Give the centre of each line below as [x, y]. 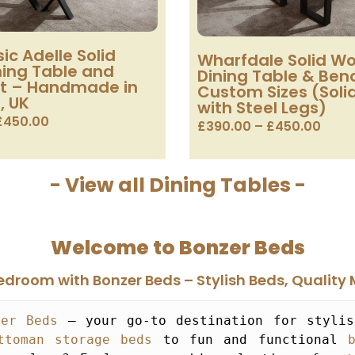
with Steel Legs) [262, 108]
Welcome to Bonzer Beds [177, 248]
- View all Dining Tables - [177, 185]
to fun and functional [250, 340]
